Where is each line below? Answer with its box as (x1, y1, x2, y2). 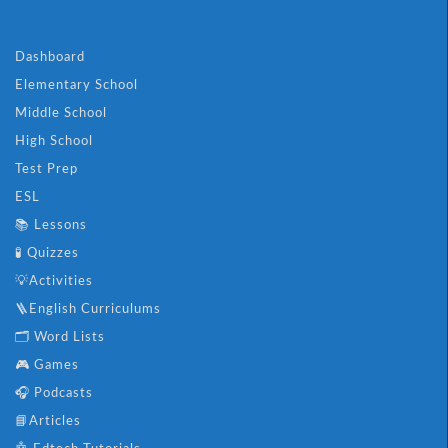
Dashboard (15, 51, 85, 65)
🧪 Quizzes (15, 247, 79, 261)
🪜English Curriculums (15, 303, 161, 317)
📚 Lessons (15, 219, 87, 233)
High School (15, 135, 93, 149)
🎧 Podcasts (15, 387, 93, 401)
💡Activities (15, 275, 93, 289)
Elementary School (15, 79, 138, 93)
